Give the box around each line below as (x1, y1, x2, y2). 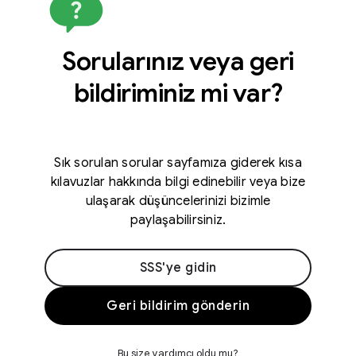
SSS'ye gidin (139, 260, 217, 277)
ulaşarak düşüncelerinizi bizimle (85, 193, 271, 210)
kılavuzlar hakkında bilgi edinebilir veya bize (50, 174, 306, 191)
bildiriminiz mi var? (73, 77, 283, 110)
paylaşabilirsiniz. (130, 212, 226, 229)
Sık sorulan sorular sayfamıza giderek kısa (54, 155, 302, 172)
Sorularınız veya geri (62, 45, 294, 78)
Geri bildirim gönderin (106, 298, 250, 315)
